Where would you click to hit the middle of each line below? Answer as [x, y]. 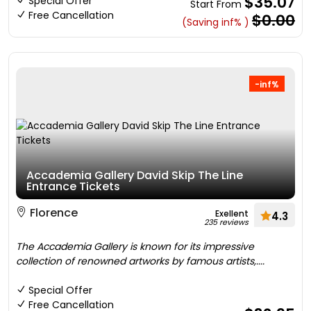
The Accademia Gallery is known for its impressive [135, 246]
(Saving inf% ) [216, 22]
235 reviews [226, 222]
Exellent [232, 213]
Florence [52, 213]
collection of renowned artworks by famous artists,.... [140, 261]
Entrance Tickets [73, 186]
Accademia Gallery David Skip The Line [135, 175]
